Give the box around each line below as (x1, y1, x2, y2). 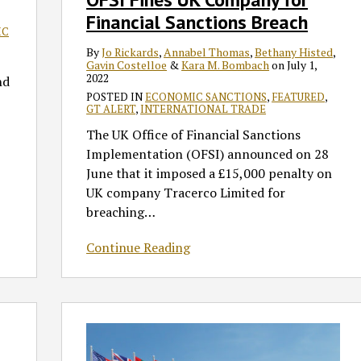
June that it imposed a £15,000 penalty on (86, 164, 333, 183)
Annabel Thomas (164, 44, 251, 60)
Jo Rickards (102, 44, 160, 60)
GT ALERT (86, 102, 136, 117)
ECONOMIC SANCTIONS (145, 89, 268, 105)
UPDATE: (61, 303, 114, 322)
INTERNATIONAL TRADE (140, 102, 267, 117)
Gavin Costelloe (86, 57, 168, 73)
